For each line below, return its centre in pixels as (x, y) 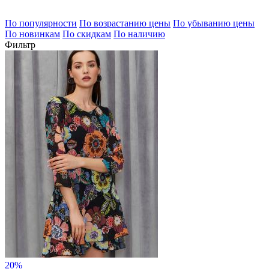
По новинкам (32, 34)
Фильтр (20, 44)
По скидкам (87, 34)
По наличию (139, 34)
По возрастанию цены (125, 23)
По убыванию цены (214, 23)
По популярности (41, 23)
